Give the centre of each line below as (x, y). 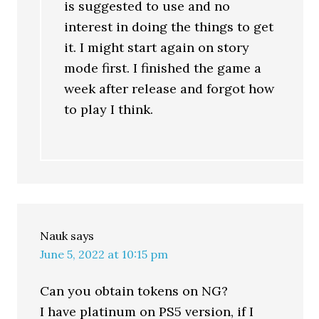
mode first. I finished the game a (163, 68)
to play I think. (109, 109)
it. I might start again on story (157, 47)
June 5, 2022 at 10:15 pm (104, 254)
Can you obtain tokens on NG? (134, 291)
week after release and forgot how (169, 89)
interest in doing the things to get (169, 27)
